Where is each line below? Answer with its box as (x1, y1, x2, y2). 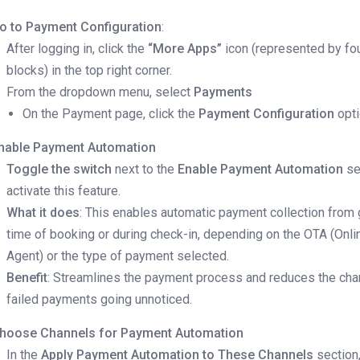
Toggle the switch (6, 162, 112, 178)
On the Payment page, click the (22, 106, 199, 122)
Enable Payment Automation (178, 162, 344, 178)
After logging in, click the (6, 41, 149, 57)
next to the (112, 162, 178, 178)
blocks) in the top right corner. (6, 63, 173, 79)
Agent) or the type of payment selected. (6, 248, 230, 264)
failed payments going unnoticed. (6, 292, 193, 308)
